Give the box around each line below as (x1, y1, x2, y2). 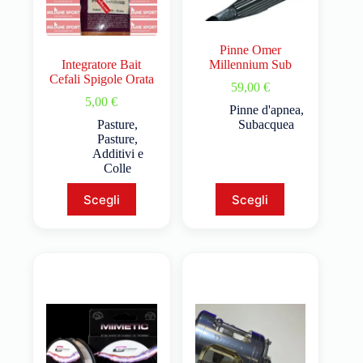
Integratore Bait (62, 58, 142, 72)
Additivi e (92, 147, 143, 161)
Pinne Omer (219, 43, 281, 58)
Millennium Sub (208, 58, 292, 72)
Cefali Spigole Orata (49, 72, 154, 87)
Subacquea (238, 117, 295, 132)
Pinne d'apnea (228, 103, 301, 117)
